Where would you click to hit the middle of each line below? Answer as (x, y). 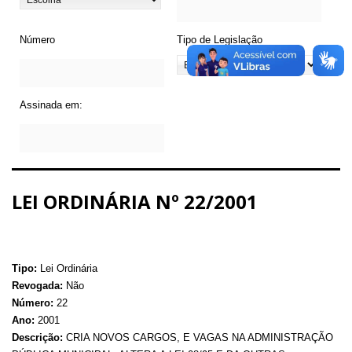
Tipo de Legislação (220, 39)
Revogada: (37, 285)
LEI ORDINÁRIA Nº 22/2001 (135, 201)
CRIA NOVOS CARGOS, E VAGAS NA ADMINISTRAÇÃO (198, 337)
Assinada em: (51, 104)
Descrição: (37, 337)
